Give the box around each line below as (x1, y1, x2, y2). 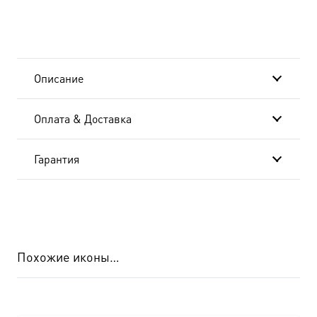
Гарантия (34, 151, 79, 167)
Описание (34, 71, 83, 86)
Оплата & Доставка (34, 111, 132, 127)
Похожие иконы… (17, 248, 120, 265)
